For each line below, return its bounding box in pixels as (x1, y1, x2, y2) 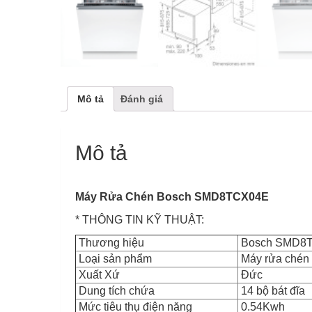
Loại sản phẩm (76, 253, 152, 265)
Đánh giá (120, 93, 163, 104)
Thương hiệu (76, 237, 144, 249)
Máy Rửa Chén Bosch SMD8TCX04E (75, 191, 269, 203)
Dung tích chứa (76, 285, 155, 297)
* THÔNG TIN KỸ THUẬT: (75, 214, 204, 226)
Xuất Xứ (76, 269, 120, 281)
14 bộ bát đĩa (238, 285, 305, 297)
